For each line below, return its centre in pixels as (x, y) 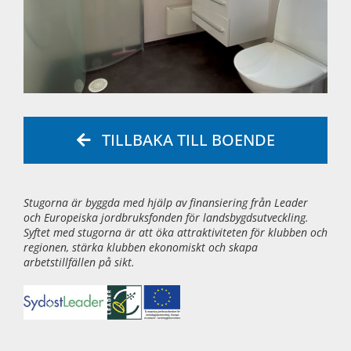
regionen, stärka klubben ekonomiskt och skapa (141, 247)
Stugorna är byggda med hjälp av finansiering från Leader (166, 203)
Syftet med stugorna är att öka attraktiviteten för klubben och (175, 232)
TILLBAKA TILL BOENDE (188, 140)
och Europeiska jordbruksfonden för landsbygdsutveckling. (166, 217)
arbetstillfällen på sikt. (79, 262)
